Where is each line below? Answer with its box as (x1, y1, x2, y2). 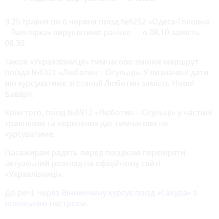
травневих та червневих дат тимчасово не (5, 117, 168, 129)
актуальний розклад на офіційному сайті (5, 157, 160, 169)
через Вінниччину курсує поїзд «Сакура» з (37, 187, 197, 198)
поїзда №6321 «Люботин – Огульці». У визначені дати (5, 66, 208, 78)
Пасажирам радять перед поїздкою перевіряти (5, 147, 185, 158)
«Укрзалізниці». (5, 168, 64, 179)
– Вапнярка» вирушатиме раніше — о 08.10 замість (5, 26, 200, 38)
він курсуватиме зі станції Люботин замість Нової (5, 77, 194, 88)
